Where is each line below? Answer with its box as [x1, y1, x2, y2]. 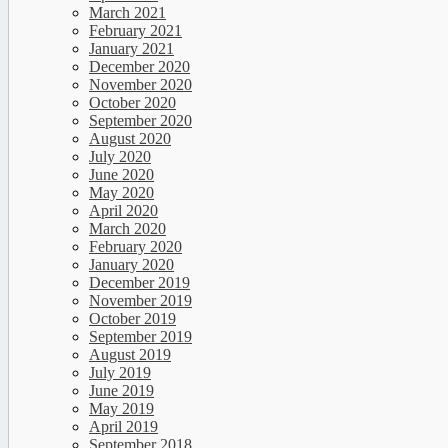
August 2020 [89, 130, 171, 148]
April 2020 [89, 202, 158, 220]
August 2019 [89, 346, 171, 364]
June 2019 [89, 382, 154, 400]
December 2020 [89, 58, 190, 76]
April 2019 [89, 418, 158, 436]
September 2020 [89, 112, 192, 130]
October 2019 [89, 310, 176, 328]
